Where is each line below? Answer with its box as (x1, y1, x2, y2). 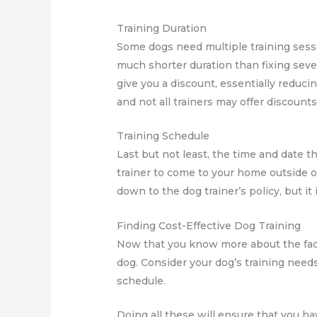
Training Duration (117, 22, 207, 35)
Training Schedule (117, 129, 210, 143)
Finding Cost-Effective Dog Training (117, 219, 301, 232)
